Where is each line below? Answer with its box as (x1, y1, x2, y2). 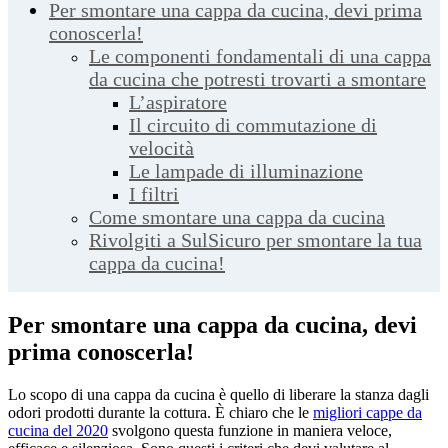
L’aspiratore (129, 91, 227, 114)
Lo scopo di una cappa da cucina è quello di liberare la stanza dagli (8, 386, 429, 404)
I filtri (129, 183, 179, 206)
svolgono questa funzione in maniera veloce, (108, 422, 392, 440)
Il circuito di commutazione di (129, 114, 377, 137)
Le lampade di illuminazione (129, 160, 363, 183)
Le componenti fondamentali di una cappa (89, 45, 431, 68)
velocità (129, 137, 194, 160)
